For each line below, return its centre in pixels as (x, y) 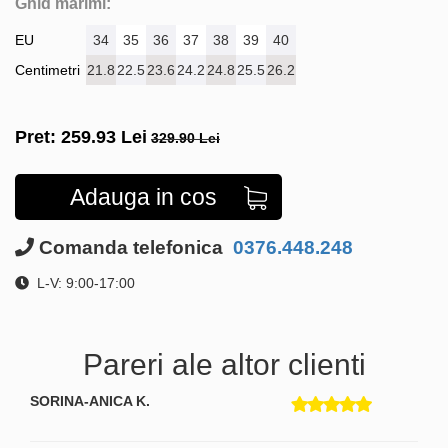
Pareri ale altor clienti (224, 364)
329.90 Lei (185, 137)
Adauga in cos (143, 196)
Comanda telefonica (131, 247)
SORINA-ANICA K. (90, 400)
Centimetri (47, 69)
